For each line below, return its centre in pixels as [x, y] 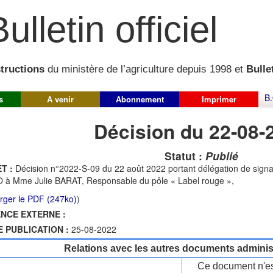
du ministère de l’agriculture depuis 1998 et [145, 69]
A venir [60, 99]
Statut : [185, 156]
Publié [222, 156]
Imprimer [219, 99]
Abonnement [140, 99]
